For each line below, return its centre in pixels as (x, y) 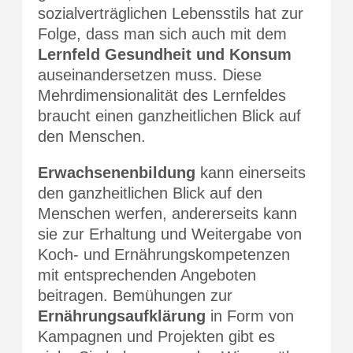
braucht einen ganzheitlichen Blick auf (169, 115)
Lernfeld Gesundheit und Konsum (165, 54)
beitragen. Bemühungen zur (135, 295)
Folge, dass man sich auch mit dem (162, 33)
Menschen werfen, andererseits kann (167, 213)
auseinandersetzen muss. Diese (150, 74)
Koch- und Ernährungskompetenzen (164, 254)
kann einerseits (251, 172)
